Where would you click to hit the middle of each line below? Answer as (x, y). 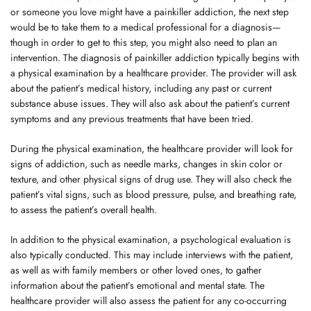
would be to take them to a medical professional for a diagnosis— (145, 27)
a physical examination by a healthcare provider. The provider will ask (153, 73)
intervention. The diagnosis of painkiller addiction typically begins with (155, 58)
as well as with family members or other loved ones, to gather (136, 270)
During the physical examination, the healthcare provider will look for (152, 149)
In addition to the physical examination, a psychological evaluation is (151, 239)
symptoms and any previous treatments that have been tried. (132, 119)
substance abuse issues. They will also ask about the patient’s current (150, 103)
